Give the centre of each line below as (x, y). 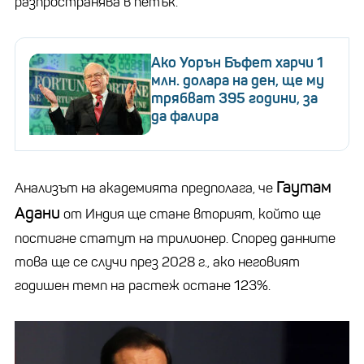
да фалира (185, 116)
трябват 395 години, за (234, 98)
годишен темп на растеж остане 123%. (143, 285)
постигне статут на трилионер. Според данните (175, 238)
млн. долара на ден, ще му (238, 80)
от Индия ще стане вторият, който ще (191, 214)
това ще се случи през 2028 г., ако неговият (157, 262)
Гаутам (304, 187)
